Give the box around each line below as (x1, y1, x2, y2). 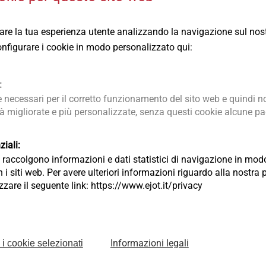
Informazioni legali (110, 237, 189, 249)
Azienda (100, 132, 134, 144)
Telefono (100, 188, 137, 199)
